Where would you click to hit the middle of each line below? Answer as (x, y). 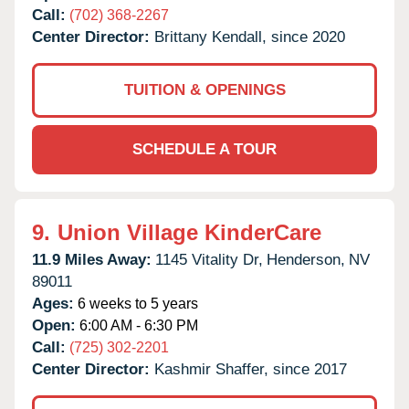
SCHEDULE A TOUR (204, 149)
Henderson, (306, 259)
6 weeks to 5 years (136, 303)
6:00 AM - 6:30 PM (137, 325)
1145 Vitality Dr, (209, 259)
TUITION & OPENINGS (204, 89)
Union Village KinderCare (189, 232)
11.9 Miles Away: (92, 259)
